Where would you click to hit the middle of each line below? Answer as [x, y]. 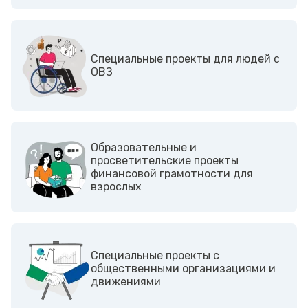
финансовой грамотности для [172, 173]
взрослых [116, 186]
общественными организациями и [183, 269]
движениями [126, 282]
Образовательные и [144, 147]
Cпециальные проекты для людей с [185, 58]
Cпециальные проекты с [155, 256]
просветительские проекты [165, 160]
